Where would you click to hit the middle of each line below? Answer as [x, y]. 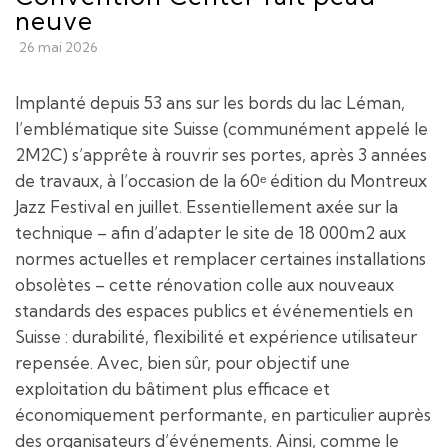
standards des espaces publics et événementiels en [214, 310]
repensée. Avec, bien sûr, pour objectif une [182, 362]
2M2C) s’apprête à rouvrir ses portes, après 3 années [221, 154]
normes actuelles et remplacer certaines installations [220, 258]
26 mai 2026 [58, 46]
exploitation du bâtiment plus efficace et [172, 388]
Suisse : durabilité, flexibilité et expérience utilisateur [216, 336]
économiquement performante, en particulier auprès [223, 414]
